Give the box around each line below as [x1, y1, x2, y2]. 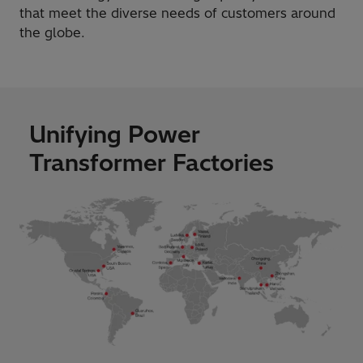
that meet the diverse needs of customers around [19, 4, 335, 21]
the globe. [19, 23, 85, 41]
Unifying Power [29, 119, 200, 148]
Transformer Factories [29, 147, 274, 177]
